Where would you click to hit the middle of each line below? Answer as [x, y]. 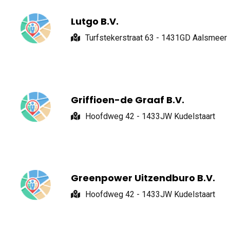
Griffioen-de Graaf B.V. [128, 100]
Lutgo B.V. [95, 22]
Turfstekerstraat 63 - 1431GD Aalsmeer [156, 38]
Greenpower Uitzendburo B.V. [143, 178]
